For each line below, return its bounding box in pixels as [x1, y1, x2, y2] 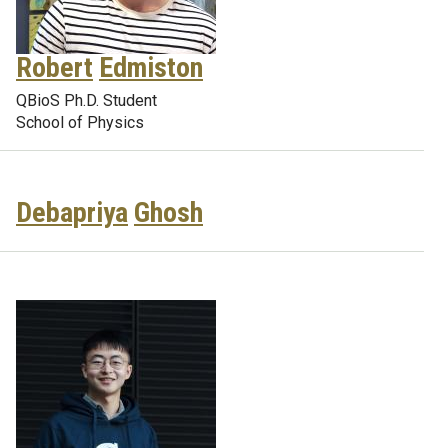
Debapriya [16, 196, 128, 229]
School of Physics [16, 113, 144, 132]
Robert [16, 51, 93, 84]
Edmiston [99, 51, 203, 84]
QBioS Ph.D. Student [16, 91, 157, 110]
